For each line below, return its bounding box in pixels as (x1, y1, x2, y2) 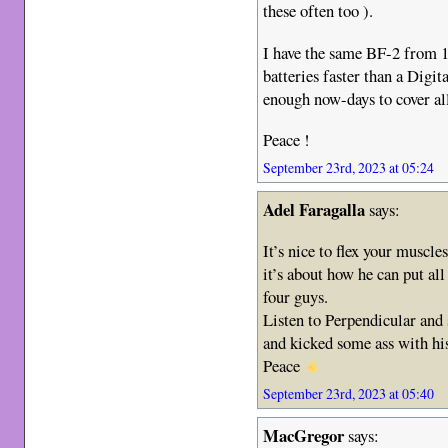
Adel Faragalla (263, 197, 366, 223)
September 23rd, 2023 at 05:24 (263, 158, 435, 178)
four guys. (263, 284, 329, 308)
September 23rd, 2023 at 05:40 (263, 383, 435, 403)
